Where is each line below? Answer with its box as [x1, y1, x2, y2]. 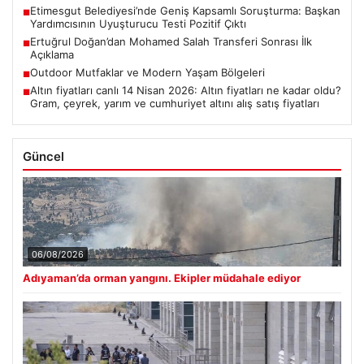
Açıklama [30, 47, 74, 61]
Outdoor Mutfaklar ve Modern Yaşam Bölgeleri [30, 65, 265, 79]
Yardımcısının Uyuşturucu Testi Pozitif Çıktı [30, 16, 246, 30]
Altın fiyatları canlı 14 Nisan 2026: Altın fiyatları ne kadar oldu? [30, 83, 341, 97]
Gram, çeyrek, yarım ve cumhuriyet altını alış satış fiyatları [30, 96, 319, 110]
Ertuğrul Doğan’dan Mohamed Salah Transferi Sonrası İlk [30, 34, 312, 48]
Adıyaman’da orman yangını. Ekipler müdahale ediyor [23, 271, 301, 284]
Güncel [23, 148, 64, 164]
